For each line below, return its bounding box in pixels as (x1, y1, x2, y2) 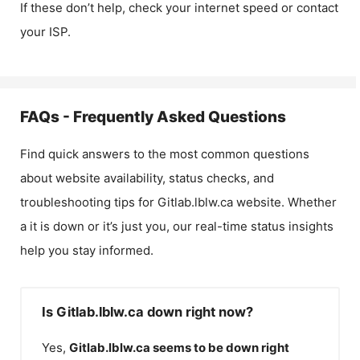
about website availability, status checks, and (20, 170, 274, 186)
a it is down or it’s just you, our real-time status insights (20, 219, 333, 234)
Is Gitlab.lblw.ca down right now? (42, 304, 253, 320)
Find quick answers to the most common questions (20, 146, 309, 162)
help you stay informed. (20, 243, 153, 258)
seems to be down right (153, 340, 289, 355)
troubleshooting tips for (20, 194, 157, 210)
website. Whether (233, 194, 337, 210)
